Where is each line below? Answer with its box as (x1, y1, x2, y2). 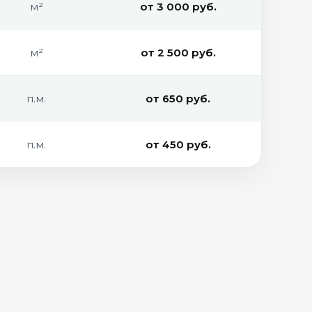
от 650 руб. (146, 92, 210, 105)
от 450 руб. (145, 138, 211, 151)
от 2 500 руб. (140, 46, 216, 59)
